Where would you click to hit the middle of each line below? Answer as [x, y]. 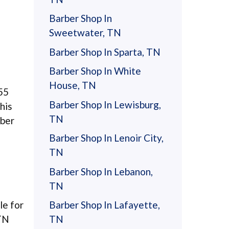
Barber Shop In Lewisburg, [105, 104]
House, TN [73, 85]
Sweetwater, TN [85, 32]
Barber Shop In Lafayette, [105, 205]
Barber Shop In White [95, 71]
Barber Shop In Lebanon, [101, 171]
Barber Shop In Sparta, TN [105, 52]
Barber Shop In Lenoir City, [106, 138]
